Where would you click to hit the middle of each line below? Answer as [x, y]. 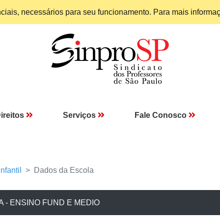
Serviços [79, 115]
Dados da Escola [64, 170]
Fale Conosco [161, 115]
